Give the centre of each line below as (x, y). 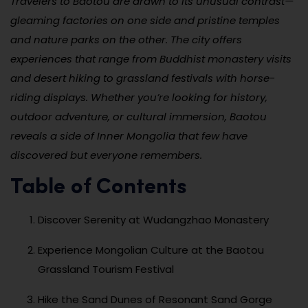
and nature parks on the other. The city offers (126, 39)
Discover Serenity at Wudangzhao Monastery (153, 219)
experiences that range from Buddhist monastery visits (151, 58)
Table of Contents (98, 187)
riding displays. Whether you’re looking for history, (139, 97)
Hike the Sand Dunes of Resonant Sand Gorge (155, 299)
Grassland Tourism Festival (106, 269)
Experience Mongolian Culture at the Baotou (151, 250)
